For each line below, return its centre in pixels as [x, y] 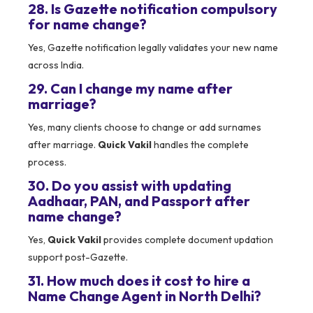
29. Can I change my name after [130, 89]
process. [47, 162]
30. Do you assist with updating [130, 186]
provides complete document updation [187, 240]
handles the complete [200, 145]
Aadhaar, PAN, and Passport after [139, 201]
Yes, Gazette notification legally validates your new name [153, 48]
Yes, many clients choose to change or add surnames [145, 128]
